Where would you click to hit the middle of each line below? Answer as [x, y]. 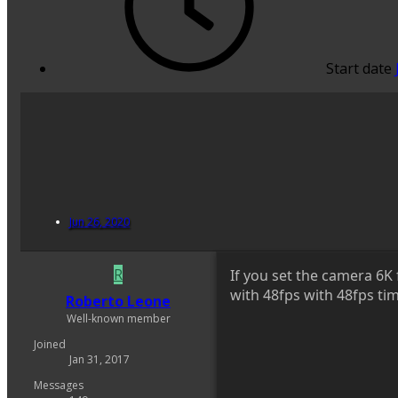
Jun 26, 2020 [99, 222]
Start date [359, 69]
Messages [59, 386]
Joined [50, 345]
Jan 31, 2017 [99, 360]
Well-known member [118, 319]
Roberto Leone [118, 302]
